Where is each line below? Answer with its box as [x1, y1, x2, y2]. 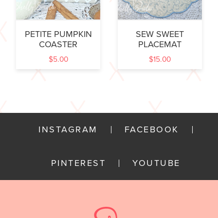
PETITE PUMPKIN [24, 29, 92, 40]
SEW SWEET [136, 29, 184, 40]
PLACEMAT [138, 39, 182, 50]
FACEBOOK [124, 124, 179, 135]
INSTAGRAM [38, 124, 98, 135]
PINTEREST [51, 158, 106, 169]
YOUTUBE [132, 158, 181, 169]
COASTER [39, 39, 77, 50]
